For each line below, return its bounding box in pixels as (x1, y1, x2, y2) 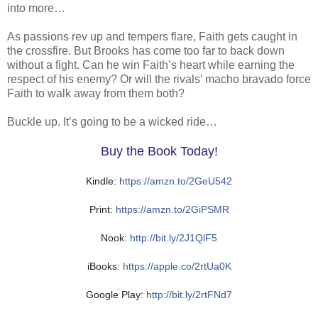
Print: (89, 203, 116, 215)
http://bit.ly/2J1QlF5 (130, 231, 217, 243)
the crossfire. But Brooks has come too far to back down (7, 44, 285, 57)
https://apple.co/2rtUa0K (122, 260, 231, 272)
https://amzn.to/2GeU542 (119, 175, 232, 187)
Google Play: (86, 288, 146, 300)
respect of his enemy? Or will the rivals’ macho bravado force (7, 72, 311, 85)
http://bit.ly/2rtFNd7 (146, 288, 232, 300)
